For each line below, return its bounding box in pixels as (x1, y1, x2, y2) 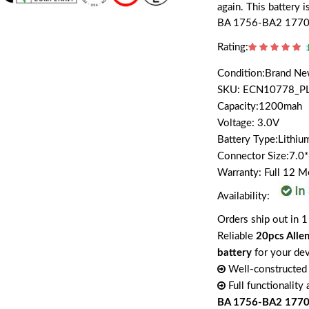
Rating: (217, 42, 249, 52)
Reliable (217, 231, 257, 241)
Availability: (217, 190, 273, 201)
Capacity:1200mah (217, 101, 303, 112)
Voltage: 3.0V (217, 118, 280, 128)
